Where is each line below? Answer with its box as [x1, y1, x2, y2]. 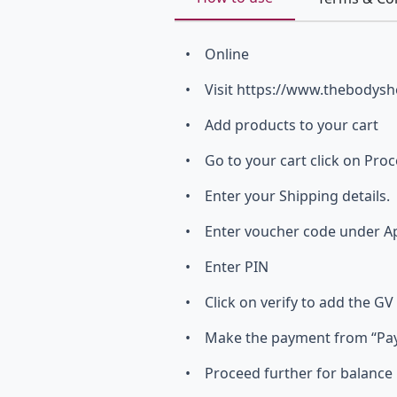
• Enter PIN [185, 256, 269, 276]
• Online [185, 43, 249, 64]
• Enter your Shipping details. [185, 185, 390, 206]
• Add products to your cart [185, 114, 378, 135]
